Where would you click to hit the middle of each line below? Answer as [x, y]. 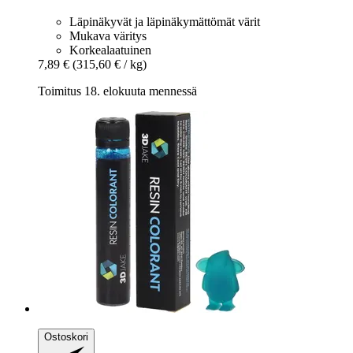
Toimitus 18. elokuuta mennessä [117, 91]
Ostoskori [66, 336]
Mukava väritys [108, 35]
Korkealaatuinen [110, 50]
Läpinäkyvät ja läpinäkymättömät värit [165, 21]
